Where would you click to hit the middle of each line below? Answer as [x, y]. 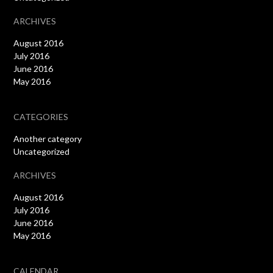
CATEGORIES [41, 117]
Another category [48, 139]
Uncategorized [42, 152]
